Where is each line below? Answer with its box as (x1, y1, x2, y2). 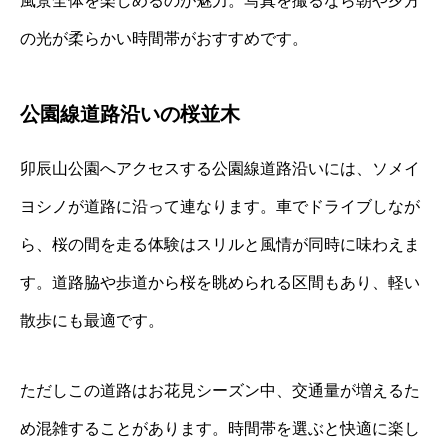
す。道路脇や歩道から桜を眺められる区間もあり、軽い (20, 273, 420, 291)
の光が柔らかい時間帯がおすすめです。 (20, 29, 308, 47)
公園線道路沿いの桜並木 (20, 102, 240, 125)
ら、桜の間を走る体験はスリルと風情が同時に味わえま (20, 235, 420, 253)
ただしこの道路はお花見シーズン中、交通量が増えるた (20, 381, 420, 399)
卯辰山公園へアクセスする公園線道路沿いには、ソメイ (20, 159, 420, 177)
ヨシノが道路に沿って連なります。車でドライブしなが (20, 197, 420, 215)
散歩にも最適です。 (20, 311, 164, 329)
